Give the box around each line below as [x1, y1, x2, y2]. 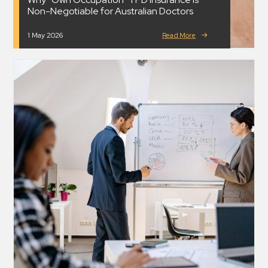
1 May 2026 [28, 31, 63, 40]
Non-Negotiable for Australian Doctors [28, 5, 193, 17]
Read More [162, 31, 196, 40]
